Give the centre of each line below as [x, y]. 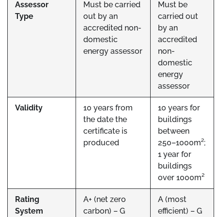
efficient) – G [180, 211]
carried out [178, 16]
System [29, 211]
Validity [29, 108]
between [174, 131]
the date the [105, 119]
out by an [101, 16]
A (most [172, 199]
